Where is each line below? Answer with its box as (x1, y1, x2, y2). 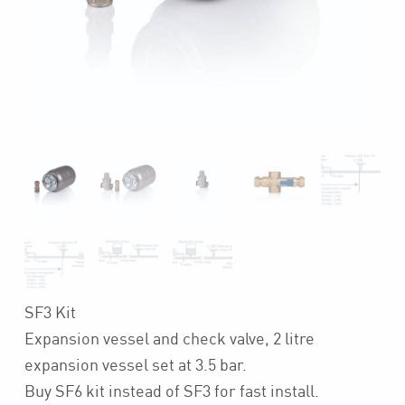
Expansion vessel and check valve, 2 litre (24, 327, 315, 348)
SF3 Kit (24, 301, 76, 322)
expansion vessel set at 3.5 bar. (24, 353, 247, 374)
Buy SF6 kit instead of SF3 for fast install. (24, 380, 319, 400)
